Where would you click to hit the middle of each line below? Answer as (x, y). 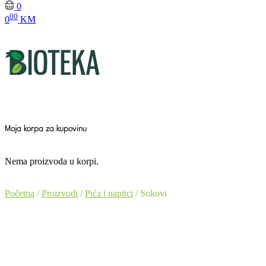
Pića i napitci (109, 193)
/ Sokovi (150, 193)
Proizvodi (60, 193)
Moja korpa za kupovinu (46, 129)
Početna (20, 193)
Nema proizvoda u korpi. (52, 161)
